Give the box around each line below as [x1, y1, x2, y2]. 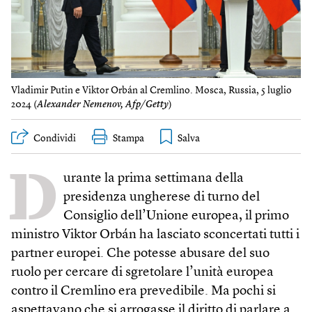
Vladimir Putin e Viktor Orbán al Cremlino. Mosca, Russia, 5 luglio [11, 85, 292, 95]
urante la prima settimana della [63, 172, 244, 186]
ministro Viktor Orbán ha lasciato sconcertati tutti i [11, 228, 299, 242]
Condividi [33, 134, 76, 144]
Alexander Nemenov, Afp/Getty [37, 99, 169, 109]
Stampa [113, 134, 144, 144]
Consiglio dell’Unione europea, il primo [63, 210, 289, 224]
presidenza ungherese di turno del [63, 191, 260, 205]
